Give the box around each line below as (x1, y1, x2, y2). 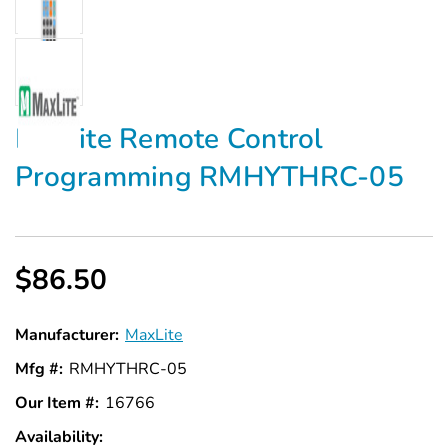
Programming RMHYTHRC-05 (15, 158, 404, 197)
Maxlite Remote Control (15, 120, 324, 159)
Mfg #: (15, 358, 63, 381)
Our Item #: (15, 392, 99, 415)
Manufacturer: (15, 324, 119, 347)
